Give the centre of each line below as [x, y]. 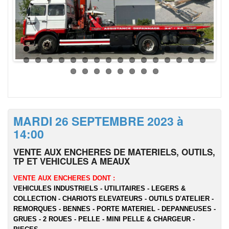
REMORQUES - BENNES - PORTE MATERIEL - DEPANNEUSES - [114, 209]
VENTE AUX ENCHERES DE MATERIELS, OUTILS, [114, 152]
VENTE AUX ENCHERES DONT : [64, 178]
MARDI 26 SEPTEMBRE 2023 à [98, 121]
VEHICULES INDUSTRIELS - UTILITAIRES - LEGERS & [99, 188]
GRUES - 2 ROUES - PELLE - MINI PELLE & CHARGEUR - [104, 219]
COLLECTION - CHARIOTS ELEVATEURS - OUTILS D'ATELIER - [113, 199]
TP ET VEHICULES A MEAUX [72, 161]
